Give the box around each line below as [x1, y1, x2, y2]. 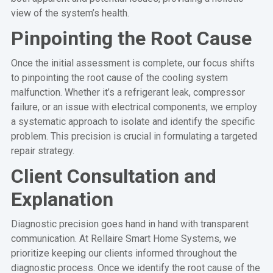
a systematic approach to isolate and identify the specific [10, 115, 255, 127]
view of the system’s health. [10, 7, 129, 19]
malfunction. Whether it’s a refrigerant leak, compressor [10, 86, 245, 98]
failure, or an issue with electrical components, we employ [10, 101, 257, 113]
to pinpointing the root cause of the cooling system [10, 71, 228, 83]
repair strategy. [10, 144, 74, 157]
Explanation [10, 187, 113, 211]
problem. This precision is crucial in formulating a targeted [10, 130, 257, 142]
